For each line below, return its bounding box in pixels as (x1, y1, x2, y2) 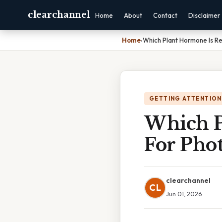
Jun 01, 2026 (166, 190, 202, 198)
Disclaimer (188, 11, 221, 19)
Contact (153, 11, 178, 19)
